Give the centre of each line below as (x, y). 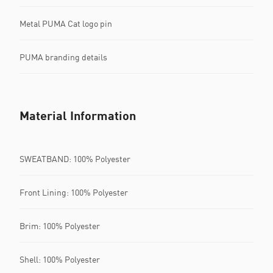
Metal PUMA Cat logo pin (66, 23)
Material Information (78, 115)
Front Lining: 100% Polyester (74, 192)
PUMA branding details (63, 57)
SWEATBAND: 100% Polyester (75, 158)
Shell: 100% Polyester (60, 259)
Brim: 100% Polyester (60, 225)
